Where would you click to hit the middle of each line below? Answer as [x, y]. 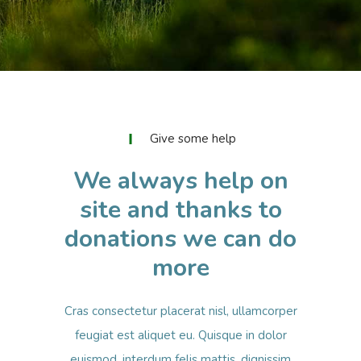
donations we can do [180, 239]
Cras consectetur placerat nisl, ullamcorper [180, 311]
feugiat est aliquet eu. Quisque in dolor [180, 335]
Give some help [193, 138]
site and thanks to [180, 210]
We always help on [180, 180]
